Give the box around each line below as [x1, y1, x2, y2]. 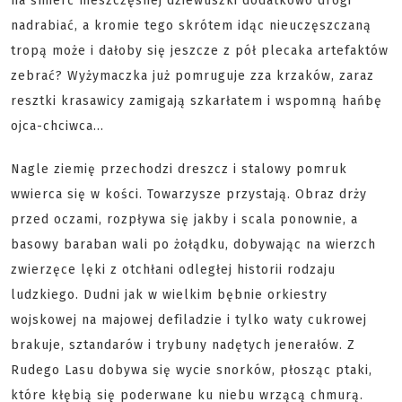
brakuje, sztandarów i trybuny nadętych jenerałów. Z [11, 337, 355, 353]
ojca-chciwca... [11, 118, 104, 134]
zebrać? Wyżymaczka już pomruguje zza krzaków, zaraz [11, 68, 374, 83]
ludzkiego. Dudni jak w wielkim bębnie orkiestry [11, 287, 328, 302]
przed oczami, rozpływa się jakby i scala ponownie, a [11, 212, 358, 227]
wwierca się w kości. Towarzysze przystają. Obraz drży [11, 187, 367, 202]
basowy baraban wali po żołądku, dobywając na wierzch [11, 237, 376, 252]
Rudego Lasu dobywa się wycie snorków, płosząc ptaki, [11, 363, 372, 378]
